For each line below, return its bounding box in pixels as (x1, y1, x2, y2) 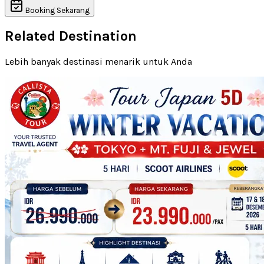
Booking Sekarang (25, 5, 90, 15)
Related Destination (5, 28, 137, 45)
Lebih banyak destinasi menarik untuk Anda (5, 56, 192, 68)
